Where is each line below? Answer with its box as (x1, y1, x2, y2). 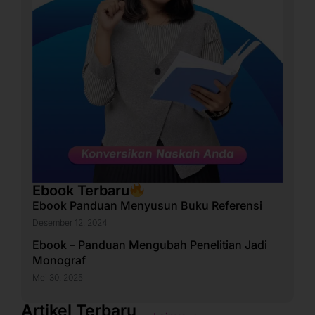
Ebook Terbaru (32, 181, 129, 199)
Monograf (32, 252, 86, 267)
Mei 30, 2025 (32, 271, 83, 283)
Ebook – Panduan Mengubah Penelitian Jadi (32, 237, 267, 252)
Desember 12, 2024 (32, 217, 108, 228)
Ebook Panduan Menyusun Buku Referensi (32, 198, 262, 212)
